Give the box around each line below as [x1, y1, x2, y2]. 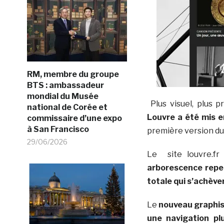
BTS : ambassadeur [26, 80, 104, 90]
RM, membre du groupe [26, 69, 119, 79]
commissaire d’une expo [26, 113, 122, 123]
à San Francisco [26, 124, 89, 134]
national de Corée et [26, 102, 107, 112]
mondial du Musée [26, 91, 98, 101]
